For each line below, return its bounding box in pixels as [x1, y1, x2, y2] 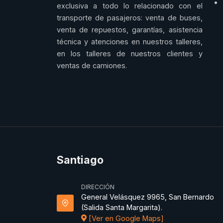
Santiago [57, 153, 104, 167]
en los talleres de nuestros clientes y [57, 49, 203, 58]
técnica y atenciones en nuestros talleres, [57, 37, 203, 46]
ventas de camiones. [57, 61, 127, 70]
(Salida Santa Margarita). [81, 203, 162, 212]
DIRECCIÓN [81, 183, 114, 191]
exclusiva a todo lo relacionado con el [57, 1, 203, 10]
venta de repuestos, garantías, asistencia [57, 25, 203, 34]
